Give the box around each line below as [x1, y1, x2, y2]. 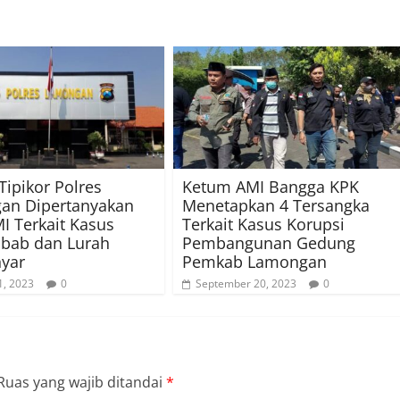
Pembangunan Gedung [182, 231, 355, 254]
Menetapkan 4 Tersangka [182, 194, 370, 216]
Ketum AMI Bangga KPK [182, 175, 359, 197]
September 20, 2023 [196, 275, 296, 291]
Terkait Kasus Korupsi [182, 212, 345, 235]
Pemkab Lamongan [182, 250, 327, 272]
